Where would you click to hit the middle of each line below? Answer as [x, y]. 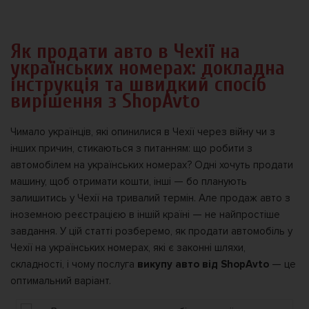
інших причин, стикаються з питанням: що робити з [131, 149]
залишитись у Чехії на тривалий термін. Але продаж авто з [150, 198]
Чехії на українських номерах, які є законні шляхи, [128, 248]
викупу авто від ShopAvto [203, 265]
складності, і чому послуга [74, 265]
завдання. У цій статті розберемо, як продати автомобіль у [151, 231]
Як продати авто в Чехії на [125, 51]
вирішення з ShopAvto [105, 101]
